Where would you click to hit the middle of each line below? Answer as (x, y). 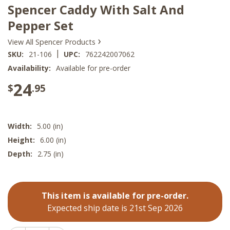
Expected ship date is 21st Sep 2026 (115, 208)
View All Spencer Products (53, 42)
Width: (20, 126)
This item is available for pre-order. (115, 196)
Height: (21, 140)
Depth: (20, 154)
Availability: (29, 68)
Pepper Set (41, 25)
